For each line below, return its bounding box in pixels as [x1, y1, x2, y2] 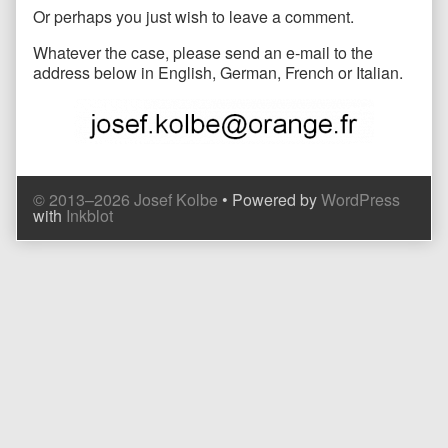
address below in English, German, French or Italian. [33, 60, 403, 84]
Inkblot [66, 203, 113, 227]
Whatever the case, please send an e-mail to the [33, 40, 373, 64]
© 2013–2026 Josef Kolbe [33, 187, 218, 211]
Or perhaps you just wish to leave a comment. [33, 4, 354, 28]
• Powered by [218, 187, 321, 211]
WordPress [321, 187, 400, 211]
